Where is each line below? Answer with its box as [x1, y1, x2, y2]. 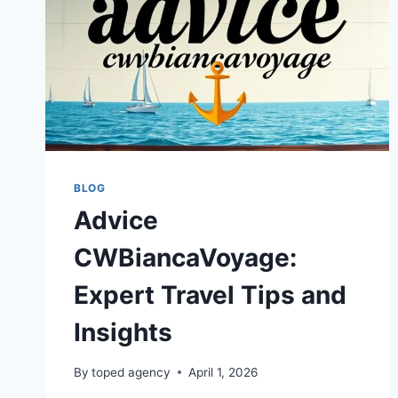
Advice [74, 205, 158, 236]
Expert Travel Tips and [74, 280, 346, 311]
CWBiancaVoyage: [74, 243, 297, 274]
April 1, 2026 [188, 364, 259, 379]
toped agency [92, 364, 171, 379]
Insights [74, 317, 172, 348]
